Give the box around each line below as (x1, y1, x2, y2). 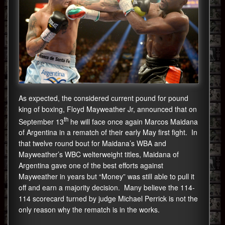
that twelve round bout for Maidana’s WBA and (19, 138, 166, 149)
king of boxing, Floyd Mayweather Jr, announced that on (19, 103, 197, 114)
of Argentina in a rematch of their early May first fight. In (19, 127, 197, 138)
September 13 (19, 116, 64, 127)
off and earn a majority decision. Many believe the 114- (19, 182, 195, 193)
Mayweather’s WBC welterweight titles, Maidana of (19, 149, 179, 160)
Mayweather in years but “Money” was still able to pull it (19, 171, 194, 182)
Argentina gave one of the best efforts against (19, 160, 163, 171)
